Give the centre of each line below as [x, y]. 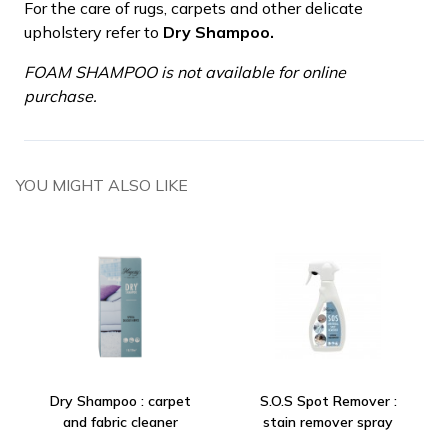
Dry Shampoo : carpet [120, 400]
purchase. [62, 95]
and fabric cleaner [120, 421]
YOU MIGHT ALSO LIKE [102, 184]
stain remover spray [328, 421]
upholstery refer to [93, 31]
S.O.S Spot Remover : [328, 400]
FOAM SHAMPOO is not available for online [185, 71]
